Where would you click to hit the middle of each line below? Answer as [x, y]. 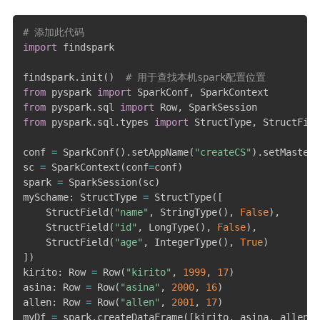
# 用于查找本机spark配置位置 [195, 77]
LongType [168, 227]
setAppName [160, 152]
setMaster [288, 152]
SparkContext [82, 167]
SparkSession [100, 182]
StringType [185, 212]
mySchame [45, 197]
